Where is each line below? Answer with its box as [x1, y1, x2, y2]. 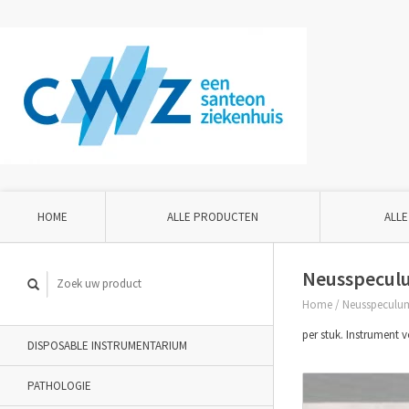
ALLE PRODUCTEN [167, 209, 258, 225]
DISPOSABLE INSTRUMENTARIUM [27, 338, 187, 353]
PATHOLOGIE [27, 378, 91, 393]
